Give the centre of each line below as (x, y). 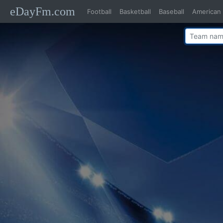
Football (99, 11)
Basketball (135, 11)
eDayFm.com (43, 11)
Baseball (171, 11)
